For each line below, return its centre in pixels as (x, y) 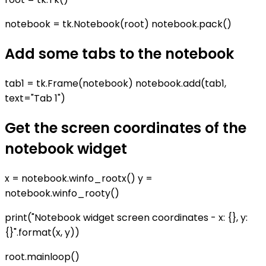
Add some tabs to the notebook (119, 54)
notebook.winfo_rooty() (62, 194)
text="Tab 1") (35, 99)
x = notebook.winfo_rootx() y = (79, 179)
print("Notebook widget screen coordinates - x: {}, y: (126, 218)
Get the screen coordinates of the (126, 128)
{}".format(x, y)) (42, 233)
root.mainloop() (42, 257)
